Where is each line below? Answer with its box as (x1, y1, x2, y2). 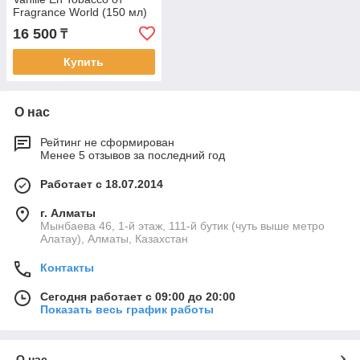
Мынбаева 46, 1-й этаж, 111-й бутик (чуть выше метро (40, 219, 325, 233)
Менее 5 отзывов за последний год (40, 149, 225, 162)
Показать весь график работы (40, 303, 214, 317)
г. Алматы (40, 207, 96, 220)
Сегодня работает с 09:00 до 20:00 (40, 290, 235, 304)
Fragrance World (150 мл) (13, 6, 147, 19)
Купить (63, 55, 104, 69)
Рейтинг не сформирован (40, 136, 174, 149)
